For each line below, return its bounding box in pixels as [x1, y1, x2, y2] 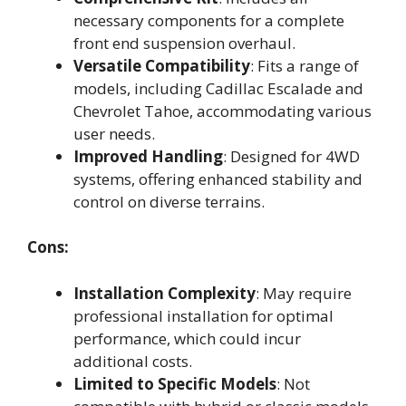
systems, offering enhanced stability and [73, 168, 362, 189]
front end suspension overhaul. [73, 32, 295, 53]
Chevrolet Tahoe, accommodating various [73, 100, 372, 121]
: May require [256, 282, 352, 304]
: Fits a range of [250, 54, 359, 76]
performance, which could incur [73, 327, 301, 349]
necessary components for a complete [73, 9, 344, 31]
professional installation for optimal [73, 304, 333, 326]
